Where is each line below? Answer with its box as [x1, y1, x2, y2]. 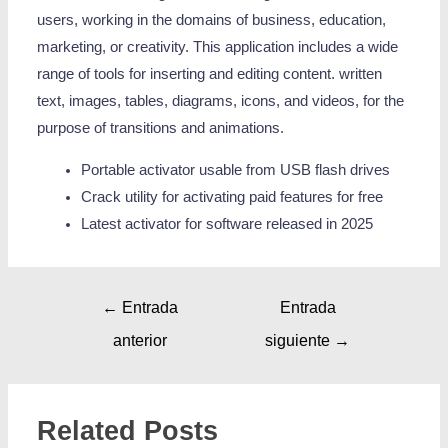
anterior [113, 331, 168, 349]
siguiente [265, 331, 335, 349]
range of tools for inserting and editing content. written [37, 66, 383, 83]
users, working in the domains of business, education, [37, 12, 387, 29]
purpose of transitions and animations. [37, 120, 285, 137]
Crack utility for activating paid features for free [80, 188, 383, 205]
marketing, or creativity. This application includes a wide [37, 39, 399, 56]
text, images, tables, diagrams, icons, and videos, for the [37, 93, 405, 110]
